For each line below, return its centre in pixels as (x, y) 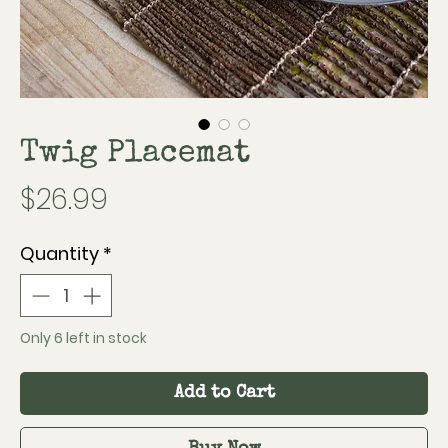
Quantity (59, 253)
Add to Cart (224, 393)
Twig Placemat (135, 154)
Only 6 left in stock (83, 338)
